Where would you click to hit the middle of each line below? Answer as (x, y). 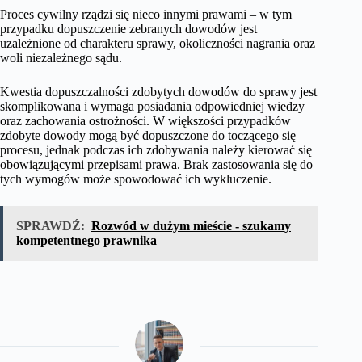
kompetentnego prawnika (86, 241)
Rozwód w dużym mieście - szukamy (191, 226)
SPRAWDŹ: (51, 226)
